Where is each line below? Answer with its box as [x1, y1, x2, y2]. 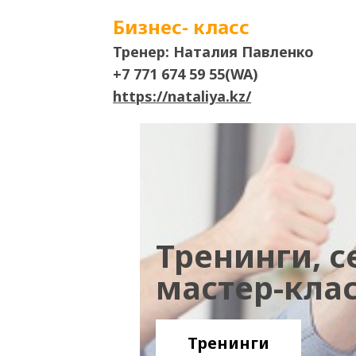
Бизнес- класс [113, 14, 250, 40]
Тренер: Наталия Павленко [81, 42, 314, 61]
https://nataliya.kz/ [113, 87, 251, 106]
